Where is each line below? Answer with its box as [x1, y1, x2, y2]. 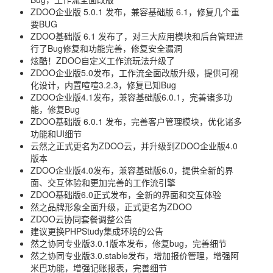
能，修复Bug [30, 103, 80, 115]
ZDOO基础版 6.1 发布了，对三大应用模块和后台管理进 [30, 30, 243, 42]
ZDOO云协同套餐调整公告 [30, 213, 132, 225]
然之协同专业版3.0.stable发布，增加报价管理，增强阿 [30, 249, 239, 261]
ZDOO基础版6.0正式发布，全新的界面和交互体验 [30, 188, 221, 200]
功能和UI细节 [30, 127, 82, 140]
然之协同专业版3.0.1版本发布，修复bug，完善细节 [30, 237, 227, 249]
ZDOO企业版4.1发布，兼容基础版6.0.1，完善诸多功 [30, 91, 232, 103]
